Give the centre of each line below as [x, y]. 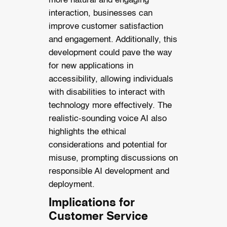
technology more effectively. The [110, 105]
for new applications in [91, 66]
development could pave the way [110, 53]
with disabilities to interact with [106, 92]
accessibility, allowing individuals [111, 79]
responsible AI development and [109, 171]
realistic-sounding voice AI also [107, 119]
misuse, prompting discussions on [113, 158]
